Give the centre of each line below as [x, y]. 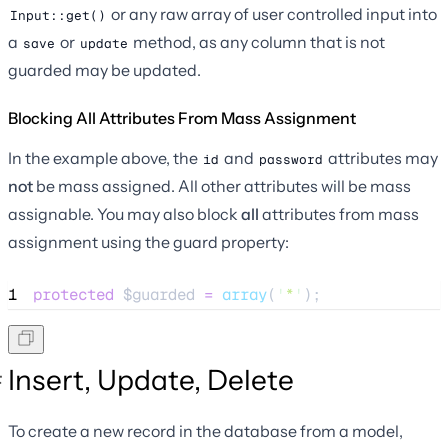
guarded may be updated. [104, 69]
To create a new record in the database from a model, [205, 430]
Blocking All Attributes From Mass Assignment [182, 117]
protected [73, 294]
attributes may [381, 157]
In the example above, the [104, 157]
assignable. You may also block [124, 213]
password [291, 159]
